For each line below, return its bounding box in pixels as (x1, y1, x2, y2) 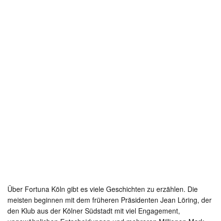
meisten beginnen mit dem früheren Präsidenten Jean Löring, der (7, 195, 212, 205)
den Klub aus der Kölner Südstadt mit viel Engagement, (7, 206, 180, 216)
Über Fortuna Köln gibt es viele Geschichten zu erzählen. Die (7, 184, 198, 194)
